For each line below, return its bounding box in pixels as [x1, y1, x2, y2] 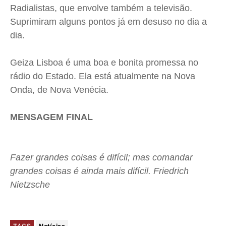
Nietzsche [10, 180, 50, 190]
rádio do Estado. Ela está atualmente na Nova [10, 71, 195, 82]
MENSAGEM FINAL [10, 112, 93, 123]
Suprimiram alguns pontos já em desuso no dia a [10, 17, 207, 27]
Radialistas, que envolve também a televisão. [10, 3, 192, 14]
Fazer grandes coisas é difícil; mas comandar [10, 152, 193, 163]
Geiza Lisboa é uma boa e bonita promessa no [10, 58, 198, 68]
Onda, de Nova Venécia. [10, 85, 108, 95]
